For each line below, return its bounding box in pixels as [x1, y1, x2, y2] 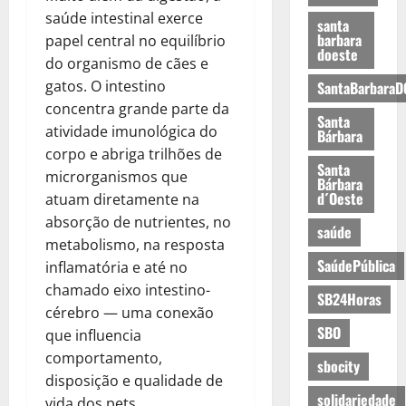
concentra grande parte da [45, 98, 229, 119]
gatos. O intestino [45, 75, 166, 96]
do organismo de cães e [45, 53, 208, 73]
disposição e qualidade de [45, 370, 223, 391]
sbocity [316, 355, 360, 378]
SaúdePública [316, 255, 395, 277]
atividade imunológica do [45, 121, 217, 141]
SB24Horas [316, 288, 382, 311]
